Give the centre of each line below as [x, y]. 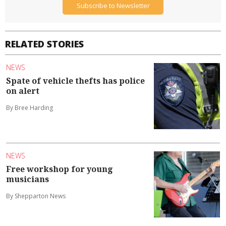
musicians [27, 179]
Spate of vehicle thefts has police [75, 80]
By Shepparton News [36, 196]
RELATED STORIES [44, 44]
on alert [23, 91]
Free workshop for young [60, 169]
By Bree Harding [30, 107]
